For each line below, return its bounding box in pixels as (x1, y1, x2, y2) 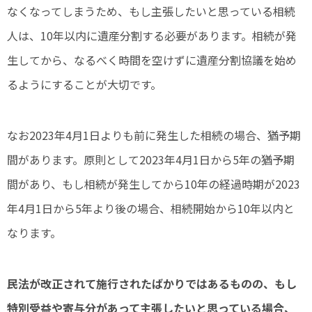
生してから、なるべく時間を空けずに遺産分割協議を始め (7, 52, 297, 69)
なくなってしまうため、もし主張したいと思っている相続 (7, 3, 295, 20)
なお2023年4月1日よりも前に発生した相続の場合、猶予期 (7, 127, 301, 144)
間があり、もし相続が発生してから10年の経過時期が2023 (7, 175, 300, 193)
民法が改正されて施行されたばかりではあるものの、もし (7, 275, 297, 292)
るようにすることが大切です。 (7, 76, 162, 93)
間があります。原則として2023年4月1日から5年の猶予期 (7, 151, 295, 169)
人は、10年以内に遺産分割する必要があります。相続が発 (7, 27, 297, 45)
